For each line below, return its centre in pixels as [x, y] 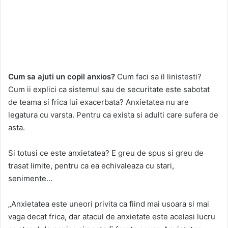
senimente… [30, 178]
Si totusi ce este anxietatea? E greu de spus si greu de [106, 153]
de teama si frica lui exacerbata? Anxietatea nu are [98, 102]
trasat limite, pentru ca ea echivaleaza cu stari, [91, 165]
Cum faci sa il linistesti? [158, 76]
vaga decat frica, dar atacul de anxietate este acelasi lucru [112, 216]
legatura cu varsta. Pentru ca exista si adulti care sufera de [113, 115]
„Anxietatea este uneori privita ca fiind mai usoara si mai [109, 204]
